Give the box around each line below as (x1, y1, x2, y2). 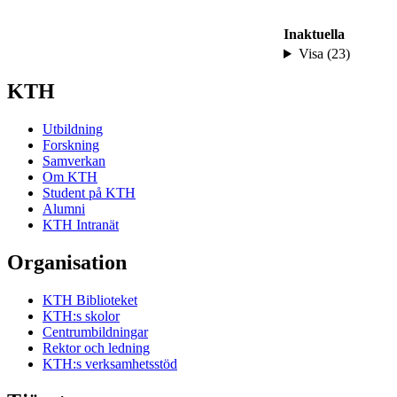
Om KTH (43, 168, 97, 184)
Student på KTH (43, 184, 136, 200)
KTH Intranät (43, 216, 119, 232)
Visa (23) (298, 46, 350, 62)
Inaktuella (284, 27, 345, 43)
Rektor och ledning (43, 339, 150, 355)
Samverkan (43, 152, 105, 168)
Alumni (43, 200, 85, 216)
